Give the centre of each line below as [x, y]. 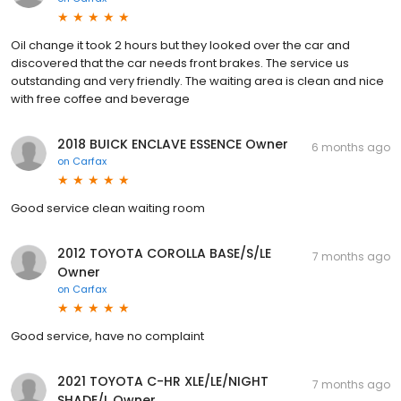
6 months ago [351, 147]
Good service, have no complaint [107, 336]
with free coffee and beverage [100, 98]
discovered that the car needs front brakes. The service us [180, 63]
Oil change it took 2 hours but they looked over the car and [180, 45]
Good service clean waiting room [108, 208]
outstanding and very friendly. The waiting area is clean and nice [197, 81]
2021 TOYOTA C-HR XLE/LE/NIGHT [163, 381]
